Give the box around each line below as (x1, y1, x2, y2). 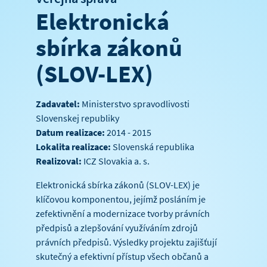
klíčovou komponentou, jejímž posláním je (35, 193, 206, 206)
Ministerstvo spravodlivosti (79, 98, 190, 110)
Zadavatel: (35, 98, 80, 110)
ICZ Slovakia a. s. (81, 155, 150, 167)
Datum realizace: (35, 126, 105, 139)
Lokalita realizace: (35, 141, 111, 153)
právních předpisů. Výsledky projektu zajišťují (35, 236, 217, 249)
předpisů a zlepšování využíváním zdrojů (35, 222, 198, 234)
